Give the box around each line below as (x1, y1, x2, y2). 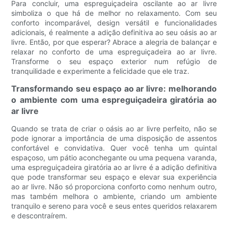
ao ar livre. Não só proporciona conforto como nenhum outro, (11, 182, 217, 191)
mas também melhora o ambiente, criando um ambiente (11, 192, 217, 201)
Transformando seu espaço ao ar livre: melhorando (11, 83, 217, 94)
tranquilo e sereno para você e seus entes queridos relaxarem (11, 202, 217, 211)
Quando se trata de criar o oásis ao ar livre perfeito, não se (11, 124, 217, 133)
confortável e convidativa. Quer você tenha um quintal (11, 144, 217, 153)
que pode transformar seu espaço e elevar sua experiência (11, 173, 217, 182)
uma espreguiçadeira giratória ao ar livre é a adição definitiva (11, 163, 217, 172)
